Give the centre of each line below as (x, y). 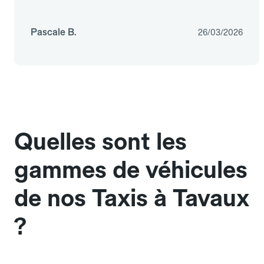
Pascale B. (54, 32)
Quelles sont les (100, 142)
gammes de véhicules (131, 170)
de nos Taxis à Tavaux (132, 198)
